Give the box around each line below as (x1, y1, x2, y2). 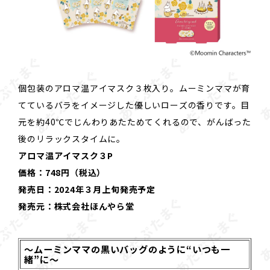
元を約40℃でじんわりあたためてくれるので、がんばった (18, 116, 251, 128)
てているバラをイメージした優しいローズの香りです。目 (18, 99, 250, 111)
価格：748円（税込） (18, 166, 106, 179)
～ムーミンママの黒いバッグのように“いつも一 (24, 242, 230, 256)
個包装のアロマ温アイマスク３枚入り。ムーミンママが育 (18, 82, 251, 95)
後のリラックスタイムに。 (18, 133, 125, 145)
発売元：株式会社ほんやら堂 (18, 200, 134, 213)
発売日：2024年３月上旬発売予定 (18, 183, 155, 196)
